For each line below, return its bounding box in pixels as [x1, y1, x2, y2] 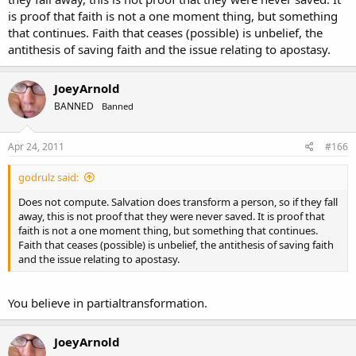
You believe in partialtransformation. [8, 294, 207, 311]
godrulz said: [18, 170, 79, 184]
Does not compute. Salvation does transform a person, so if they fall [18, 195, 338, 209]
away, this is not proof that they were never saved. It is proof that [18, 209, 325, 223]
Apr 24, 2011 [8, 140, 64, 153]
